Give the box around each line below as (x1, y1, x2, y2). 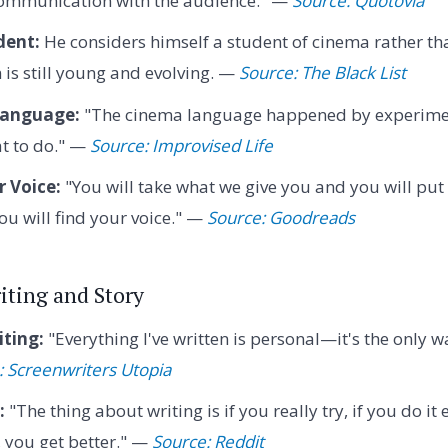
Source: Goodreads (206, 206, 355, 230)
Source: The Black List (238, 61, 406, 85)
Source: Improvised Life (89, 133, 273, 157)
